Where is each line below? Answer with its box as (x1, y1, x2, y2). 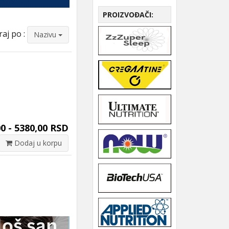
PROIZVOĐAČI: (103, 10, 153, 19)
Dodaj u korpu (12, 138, 62, 148)
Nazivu (34, 30, 58, 39)
